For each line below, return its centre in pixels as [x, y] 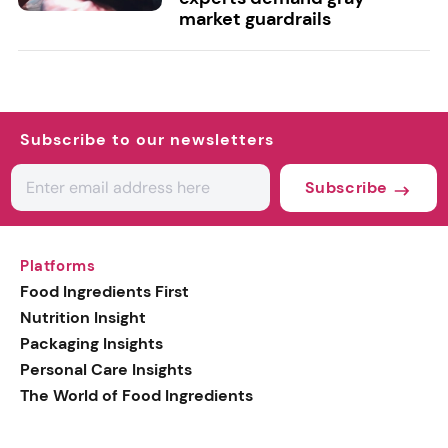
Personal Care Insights [106, 370]
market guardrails [254, 19]
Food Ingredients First [104, 292]
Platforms [58, 266]
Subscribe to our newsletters [147, 140]
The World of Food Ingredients [136, 396]
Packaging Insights [91, 344]
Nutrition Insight [83, 318]
